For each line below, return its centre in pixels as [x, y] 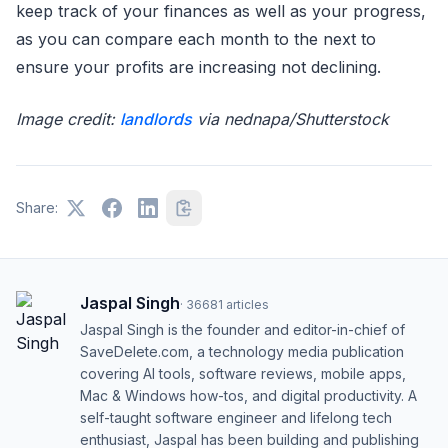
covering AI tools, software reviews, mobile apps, [243, 373]
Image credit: [68, 119]
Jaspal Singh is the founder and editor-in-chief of [242, 329]
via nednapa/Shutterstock [290, 119]
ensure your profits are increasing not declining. [198, 67]
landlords [156, 119]
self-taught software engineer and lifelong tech [236, 417]
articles [247, 304]
